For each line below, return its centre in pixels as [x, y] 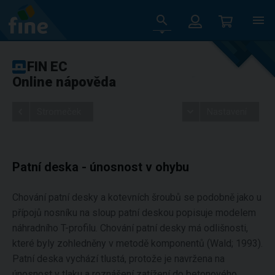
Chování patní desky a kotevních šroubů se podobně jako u [137, 197]
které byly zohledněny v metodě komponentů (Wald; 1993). [137, 243]
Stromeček [59, 112]
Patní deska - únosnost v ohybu [101, 167]
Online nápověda [64, 82]
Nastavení [227, 112]
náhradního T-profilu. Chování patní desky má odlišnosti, [130, 228]
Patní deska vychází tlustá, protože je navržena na [118, 259]
